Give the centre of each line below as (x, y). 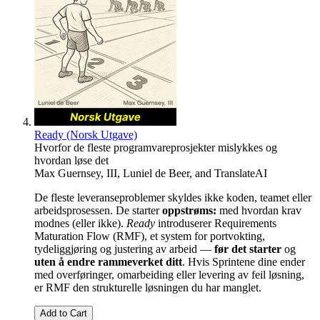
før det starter (248, 249)
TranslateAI (241, 173)
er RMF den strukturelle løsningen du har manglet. (148, 287)
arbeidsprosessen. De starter (98, 210)
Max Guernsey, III (76, 173)
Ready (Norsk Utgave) (86, 134)
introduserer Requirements (216, 223)
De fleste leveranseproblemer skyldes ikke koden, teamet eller (173, 197)
